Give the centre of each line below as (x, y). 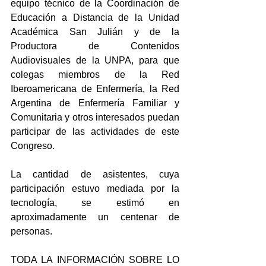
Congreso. (33, 146)
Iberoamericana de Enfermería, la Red (95, 89)
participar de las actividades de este (95, 132)
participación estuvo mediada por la (95, 189)
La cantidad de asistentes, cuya (95, 175)
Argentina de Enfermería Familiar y (95, 103)
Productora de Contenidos (95, 46)
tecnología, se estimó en (95, 203)
